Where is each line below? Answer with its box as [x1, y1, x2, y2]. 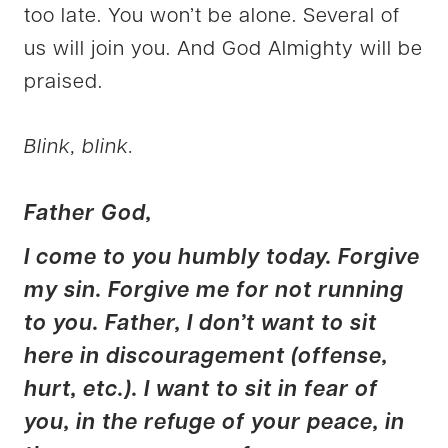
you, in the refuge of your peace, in [24, 411, 405, 435]
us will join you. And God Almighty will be [24, 39, 423, 60]
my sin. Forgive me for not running [24, 279, 404, 303]
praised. [24, 72, 103, 93]
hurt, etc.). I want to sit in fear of [24, 378, 378, 402]
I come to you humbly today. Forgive [24, 246, 420, 270]
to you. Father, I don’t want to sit [24, 312, 377, 336]
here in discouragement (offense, [24, 345, 388, 369]
